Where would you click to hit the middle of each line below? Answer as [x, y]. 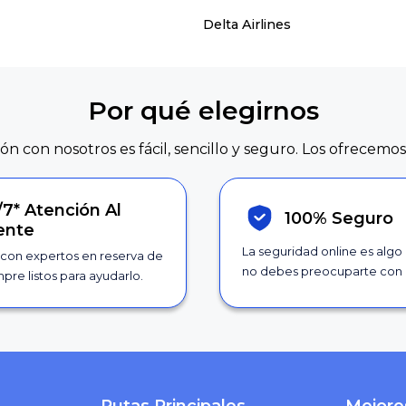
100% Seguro [338, 218]
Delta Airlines [247, 24]
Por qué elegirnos [203, 110]
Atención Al [73, 211]
